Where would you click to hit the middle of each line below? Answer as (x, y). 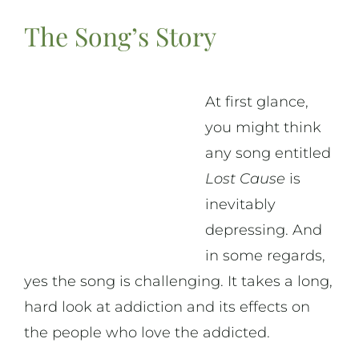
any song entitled (268, 153)
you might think (263, 128)
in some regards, (265, 256)
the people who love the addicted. (147, 333)
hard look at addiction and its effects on (167, 307)
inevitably (240, 205)
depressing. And (263, 230)
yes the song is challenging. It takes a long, (178, 282)
